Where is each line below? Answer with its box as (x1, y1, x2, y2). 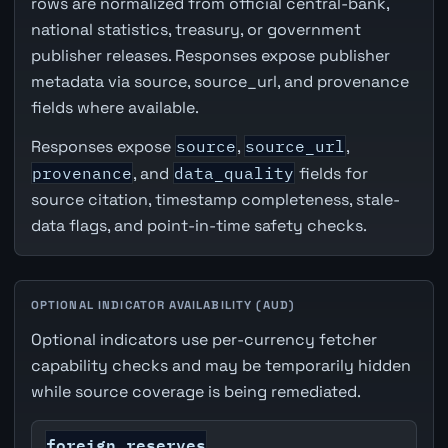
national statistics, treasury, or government (30, 18, 361, 40)
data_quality (173, 163, 294, 184)
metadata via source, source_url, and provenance (30, 70, 409, 92)
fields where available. (30, 96, 199, 118)
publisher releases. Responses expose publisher (30, 44, 390, 66)
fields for (294, 163, 368, 185)
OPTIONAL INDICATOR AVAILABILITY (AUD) (30, 298, 295, 313)
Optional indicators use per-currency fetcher (30, 329, 377, 351)
